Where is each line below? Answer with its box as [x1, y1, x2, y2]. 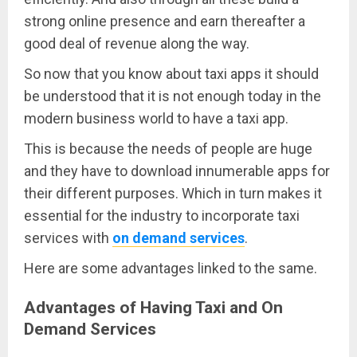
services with [24, 229, 112, 246]
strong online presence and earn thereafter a [24, 12, 305, 29]
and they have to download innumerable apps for [24, 162, 330, 179]
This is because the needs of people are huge [24, 139, 312, 157]
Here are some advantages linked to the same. [24, 259, 320, 277]
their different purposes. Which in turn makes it [24, 184, 322, 202]
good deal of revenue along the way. [24, 34, 253, 52]
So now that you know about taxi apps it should [24, 65, 319, 82]
